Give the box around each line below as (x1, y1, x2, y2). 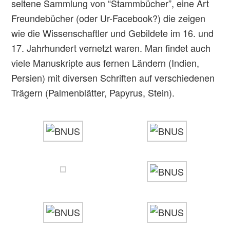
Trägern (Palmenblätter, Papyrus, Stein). (11, 86, 175, 99)
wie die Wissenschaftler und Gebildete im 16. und (11, 26, 214, 40)
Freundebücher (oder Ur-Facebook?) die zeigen (11, 11, 206, 25)
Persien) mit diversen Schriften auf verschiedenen (11, 71, 215, 84)
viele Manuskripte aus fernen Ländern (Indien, (11, 56, 200, 69)
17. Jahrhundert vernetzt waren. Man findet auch (11, 41, 211, 54)
